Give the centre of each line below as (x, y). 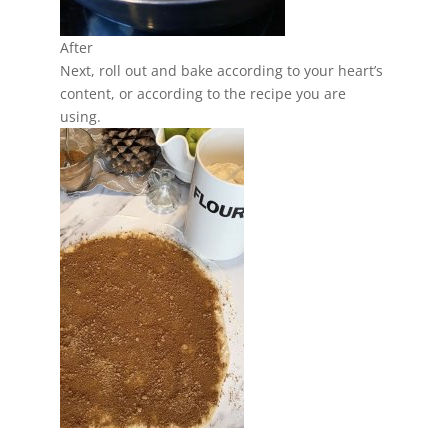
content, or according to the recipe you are (202, 93)
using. (80, 116)
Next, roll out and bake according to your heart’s (221, 70)
